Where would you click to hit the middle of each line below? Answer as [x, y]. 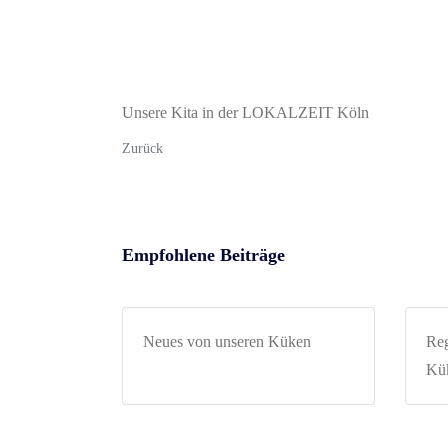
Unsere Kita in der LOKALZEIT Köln [245, 112]
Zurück [142, 148]
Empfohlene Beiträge [203, 254]
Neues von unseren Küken [227, 341]
